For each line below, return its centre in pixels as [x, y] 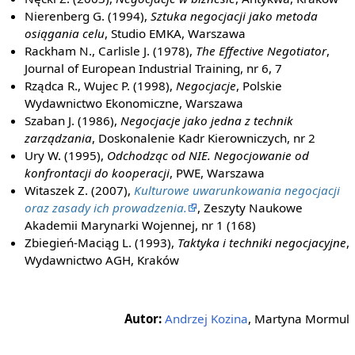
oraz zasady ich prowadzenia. [106, 207]
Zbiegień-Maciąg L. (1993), [101, 242]
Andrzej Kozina [207, 319]
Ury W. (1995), [66, 155]
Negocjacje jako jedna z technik [207, 120]
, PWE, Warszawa [218, 172]
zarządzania [59, 137]
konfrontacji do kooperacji [97, 172]
